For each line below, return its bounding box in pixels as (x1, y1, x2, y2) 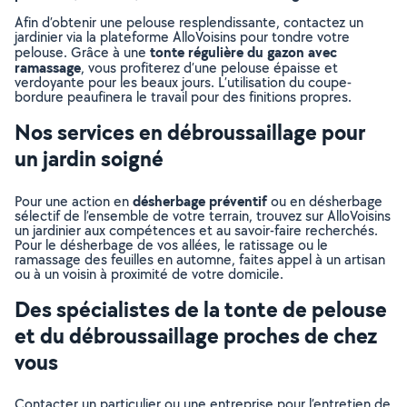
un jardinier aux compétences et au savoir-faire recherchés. (15, 221, 378, 240)
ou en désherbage (267, 192, 382, 211)
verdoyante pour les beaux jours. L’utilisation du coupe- (15, 73, 352, 92)
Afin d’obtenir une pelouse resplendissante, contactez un (15, 13, 363, 32)
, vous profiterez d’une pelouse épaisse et (81, 58, 338, 77)
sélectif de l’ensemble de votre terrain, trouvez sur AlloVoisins (15, 206, 391, 225)
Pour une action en (15, 192, 133, 211)
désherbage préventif (133, 191, 267, 211)
